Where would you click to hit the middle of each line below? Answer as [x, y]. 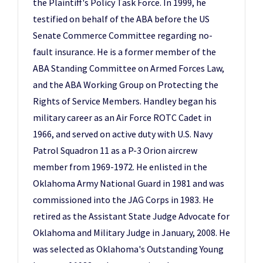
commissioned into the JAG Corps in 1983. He [123, 200]
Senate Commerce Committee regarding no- [123, 35]
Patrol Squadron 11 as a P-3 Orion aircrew [115, 150]
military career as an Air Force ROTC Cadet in [122, 117]
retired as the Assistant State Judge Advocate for [131, 216]
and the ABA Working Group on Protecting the [126, 85]
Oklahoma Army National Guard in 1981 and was [129, 183]
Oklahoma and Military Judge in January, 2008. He [131, 232]
